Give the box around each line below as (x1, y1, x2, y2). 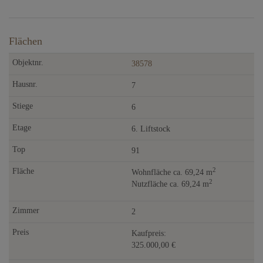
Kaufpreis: (131, 228, 166, 238)
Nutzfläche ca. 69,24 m (131, 179, 209, 188)
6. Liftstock (131, 124, 170, 133)
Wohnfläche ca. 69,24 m (131, 167, 213, 177)
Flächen (9, 35, 42, 47)
